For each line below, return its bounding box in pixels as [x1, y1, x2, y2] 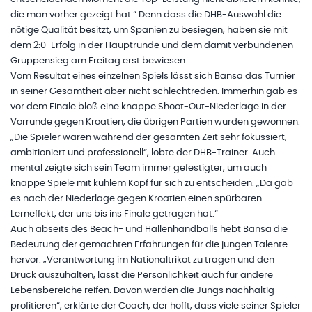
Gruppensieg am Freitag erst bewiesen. [10, 56, 187, 66]
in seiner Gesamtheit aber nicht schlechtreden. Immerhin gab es [10, 87, 297, 97]
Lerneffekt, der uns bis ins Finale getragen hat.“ [10, 210, 218, 219]
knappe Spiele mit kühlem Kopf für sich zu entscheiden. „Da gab [10, 179, 293, 189]
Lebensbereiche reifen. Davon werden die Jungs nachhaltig [10, 286, 274, 296]
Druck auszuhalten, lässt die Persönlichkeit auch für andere [10, 271, 273, 281]
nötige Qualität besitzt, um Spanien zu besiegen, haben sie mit [10, 26, 288, 36]
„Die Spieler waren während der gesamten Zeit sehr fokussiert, [10, 133, 287, 143]
